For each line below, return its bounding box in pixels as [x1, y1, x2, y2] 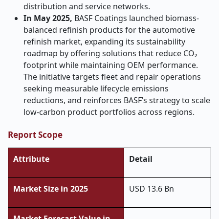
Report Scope [8, 129, 63, 140]
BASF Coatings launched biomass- [74, 13, 199, 23]
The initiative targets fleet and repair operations [23, 71, 201, 82]
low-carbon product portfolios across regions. [23, 107, 195, 117]
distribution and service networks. [23, 1, 150, 12]
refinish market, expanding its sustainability [23, 36, 185, 47]
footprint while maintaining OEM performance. [23, 60, 198, 70]
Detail [129, 153, 153, 164]
